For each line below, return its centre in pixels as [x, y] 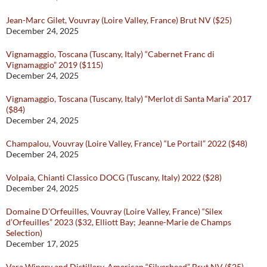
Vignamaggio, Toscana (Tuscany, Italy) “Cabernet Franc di [110, 54]
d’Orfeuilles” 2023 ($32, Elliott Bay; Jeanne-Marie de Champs [119, 222]
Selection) [24, 233]
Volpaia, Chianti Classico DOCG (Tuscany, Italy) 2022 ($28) [114, 178]
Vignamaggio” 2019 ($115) [55, 65]
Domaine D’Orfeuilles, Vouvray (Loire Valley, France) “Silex [114, 212]
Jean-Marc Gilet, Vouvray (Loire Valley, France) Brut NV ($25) [119, 20]
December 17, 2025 [42, 244]
